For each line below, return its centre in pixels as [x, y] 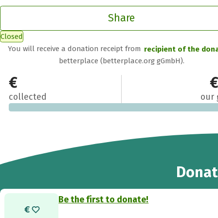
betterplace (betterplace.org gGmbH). [121, 61]
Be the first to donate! [104, 199]
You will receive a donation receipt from [75, 49]
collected [27, 97]
